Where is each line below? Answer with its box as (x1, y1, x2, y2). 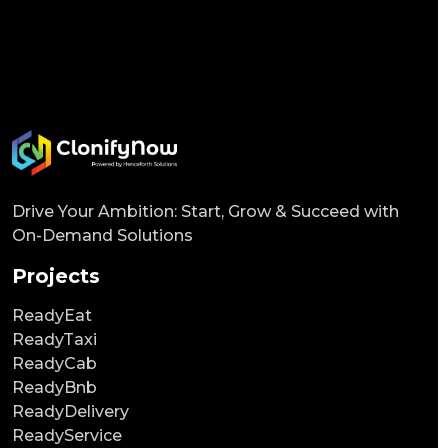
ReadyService (12, 425, 122, 445)
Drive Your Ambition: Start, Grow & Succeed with (12, 201, 399, 221)
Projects (12, 263, 100, 288)
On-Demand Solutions (12, 225, 193, 245)
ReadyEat (12, 305, 92, 325)
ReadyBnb (12, 377, 97, 397)
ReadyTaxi (12, 329, 97, 349)
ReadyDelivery (12, 401, 129, 421)
